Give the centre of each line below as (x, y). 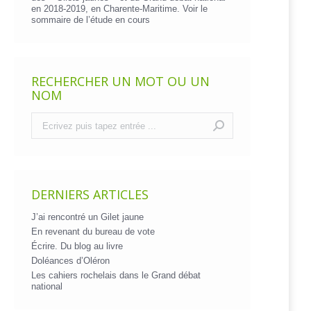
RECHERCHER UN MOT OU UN (120, 81)
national (47, 286)
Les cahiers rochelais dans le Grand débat (116, 275)
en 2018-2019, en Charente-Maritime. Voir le (119, 9)
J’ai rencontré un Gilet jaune (87, 217)
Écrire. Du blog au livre (77, 246)
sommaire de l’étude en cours (91, 20)
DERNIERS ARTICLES (90, 194)
